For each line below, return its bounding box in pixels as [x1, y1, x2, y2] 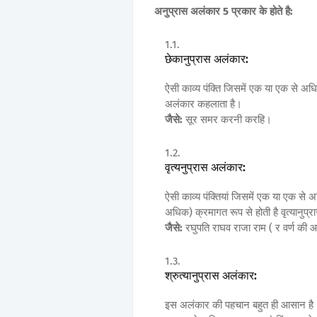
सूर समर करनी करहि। [185, 113, 272, 127]
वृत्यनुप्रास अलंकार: [165, 161, 246, 175]
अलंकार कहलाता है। [165, 98, 242, 111]
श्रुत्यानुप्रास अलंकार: [165, 269, 257, 283]
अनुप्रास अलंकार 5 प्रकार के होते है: [154, 5, 293, 18]
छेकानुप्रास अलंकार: [165, 52, 248, 67]
